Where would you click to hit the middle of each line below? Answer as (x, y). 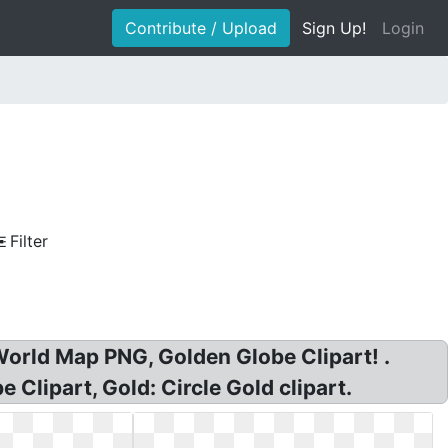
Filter (29, 241)
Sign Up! (334, 28)
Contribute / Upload (201, 28)
